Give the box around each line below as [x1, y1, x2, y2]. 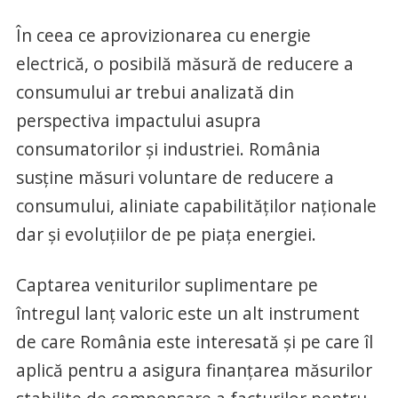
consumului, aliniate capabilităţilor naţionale [15, 193, 377, 218]
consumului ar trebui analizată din [15, 79, 294, 104]
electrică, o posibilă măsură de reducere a [15, 51, 354, 76]
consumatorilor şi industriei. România [15, 136, 321, 161]
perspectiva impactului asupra [15, 107, 261, 132]
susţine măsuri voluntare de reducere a [15, 164, 334, 189]
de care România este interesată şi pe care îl [15, 329, 373, 354]
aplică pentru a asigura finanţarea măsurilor [15, 357, 372, 382]
